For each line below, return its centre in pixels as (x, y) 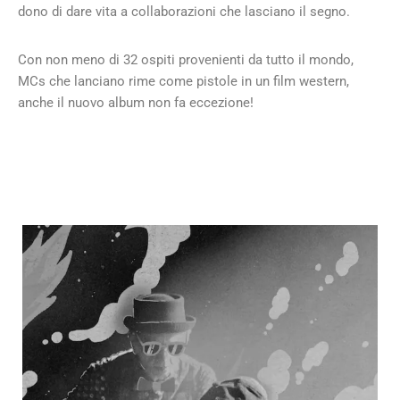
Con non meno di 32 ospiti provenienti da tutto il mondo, (186, 60)
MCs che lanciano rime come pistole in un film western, (183, 81)
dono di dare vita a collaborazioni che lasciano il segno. (184, 12)
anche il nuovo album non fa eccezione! (136, 103)
